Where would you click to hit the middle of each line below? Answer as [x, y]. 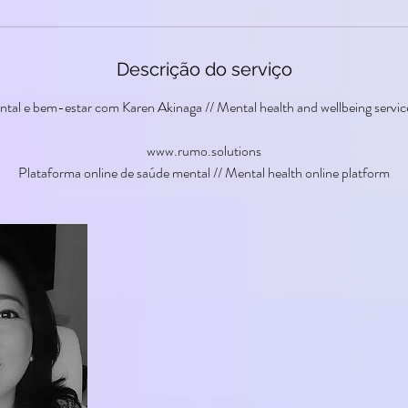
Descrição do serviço [204, 69]
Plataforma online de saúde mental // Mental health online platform [204, 173]
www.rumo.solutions [204, 151]
